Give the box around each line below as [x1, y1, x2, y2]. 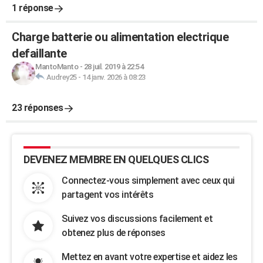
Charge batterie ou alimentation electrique [12, 30, 228, 44]
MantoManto [35, 62, 78, 71]
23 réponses [12, 102, 63, 113]
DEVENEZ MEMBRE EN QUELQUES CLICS [23, 153, 208, 166]
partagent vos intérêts [62, 189, 153, 200]
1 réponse [12, 2, 53, 14]
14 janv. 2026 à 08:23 [82, 73, 146, 82]
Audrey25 [46, 73, 77, 82]
